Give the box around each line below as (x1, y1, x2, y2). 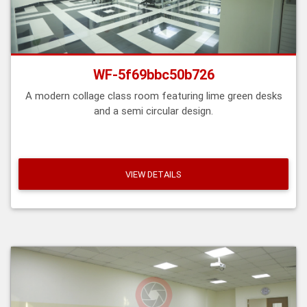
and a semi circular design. (94, 104, 213, 118)
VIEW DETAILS (125, 168, 182, 180)
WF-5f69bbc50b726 (93, 66, 214, 84)
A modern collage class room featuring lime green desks (25, 89, 282, 103)
